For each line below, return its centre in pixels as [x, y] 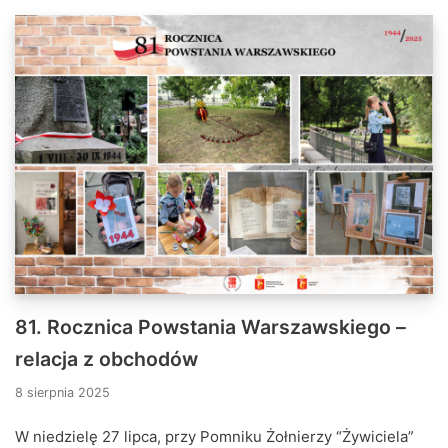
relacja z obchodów [106, 358]
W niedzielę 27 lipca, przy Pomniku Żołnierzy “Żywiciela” [214, 436]
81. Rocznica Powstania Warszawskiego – [210, 326]
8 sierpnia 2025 [62, 392]
